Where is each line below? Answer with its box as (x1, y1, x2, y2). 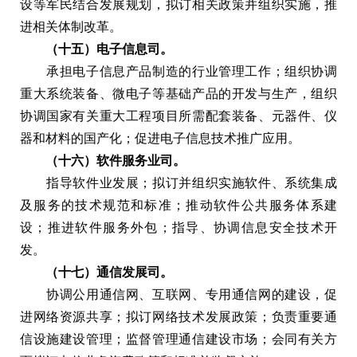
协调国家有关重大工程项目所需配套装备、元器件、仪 (20, 108, 337, 123)
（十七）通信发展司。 (20, 265, 173, 279)
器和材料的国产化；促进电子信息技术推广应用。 (20, 131, 300, 145)
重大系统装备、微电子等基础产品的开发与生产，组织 (20, 86, 337, 100)
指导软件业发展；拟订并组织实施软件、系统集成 (20, 175, 337, 190)
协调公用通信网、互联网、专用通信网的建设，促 (20, 287, 337, 301)
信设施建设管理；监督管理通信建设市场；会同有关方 (20, 331, 337, 346)
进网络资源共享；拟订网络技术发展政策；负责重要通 (20, 309, 337, 324)
